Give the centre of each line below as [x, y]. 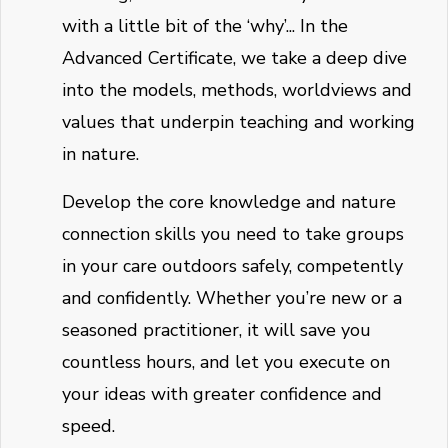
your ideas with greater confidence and [222, 394]
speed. [88, 426]
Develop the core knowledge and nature [229, 202]
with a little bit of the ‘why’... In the [205, 26]
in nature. [100, 154]
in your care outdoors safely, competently [232, 266]
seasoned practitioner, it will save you [216, 330]
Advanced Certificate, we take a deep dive [234, 58]
